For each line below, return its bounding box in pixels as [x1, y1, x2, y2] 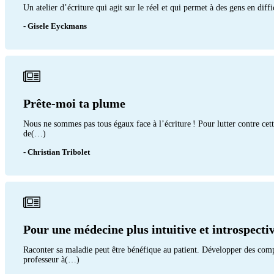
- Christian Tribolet [23, 147, 90, 157]
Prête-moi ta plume [23, 96, 125, 110]
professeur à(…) [23, 254, 80, 264]
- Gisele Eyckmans [23, 21, 87, 31]
